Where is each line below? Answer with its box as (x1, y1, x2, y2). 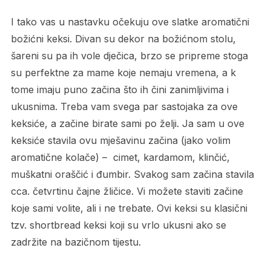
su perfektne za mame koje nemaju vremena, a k (10, 67, 236, 79)
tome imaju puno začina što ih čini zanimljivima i (10, 83, 229, 96)
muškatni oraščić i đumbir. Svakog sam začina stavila (10, 168, 254, 181)
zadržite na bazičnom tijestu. (10, 236, 141, 249)
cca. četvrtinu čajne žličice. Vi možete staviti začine (10, 185, 243, 198)
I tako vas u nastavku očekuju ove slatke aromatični (10, 16, 249, 28)
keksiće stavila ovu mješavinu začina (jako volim (10, 134, 230, 147)
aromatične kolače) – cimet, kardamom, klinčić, (10, 151, 230, 164)
